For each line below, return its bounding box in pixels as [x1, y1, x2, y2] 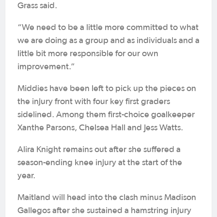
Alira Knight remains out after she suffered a [17, 145, 181, 154]
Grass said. [17, 1, 57, 10]
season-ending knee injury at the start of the [17, 158, 182, 167]
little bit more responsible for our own [17, 49, 158, 58]
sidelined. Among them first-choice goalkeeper [17, 110, 195, 119]
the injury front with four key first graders [17, 97, 170, 106]
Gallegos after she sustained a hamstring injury [17, 206, 191, 215]
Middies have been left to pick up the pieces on [17, 84, 196, 93]
